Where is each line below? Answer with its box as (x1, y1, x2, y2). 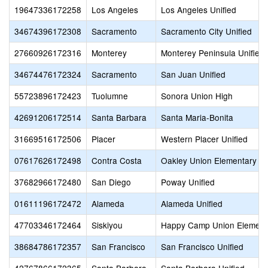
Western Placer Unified (161, 133, 248, 145)
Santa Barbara (92, 111, 147, 123)
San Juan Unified (161, 68, 226, 80)
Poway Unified (161, 176, 215, 188)
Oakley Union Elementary (161, 154, 257, 166)
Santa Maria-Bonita (161, 111, 233, 123)
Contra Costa (92, 154, 142, 166)
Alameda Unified (161, 197, 223, 209)
